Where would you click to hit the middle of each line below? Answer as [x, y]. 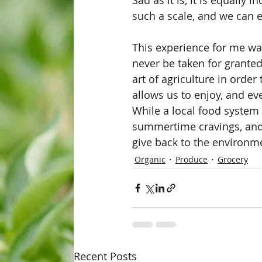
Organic [150, 159]
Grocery [233, 159]
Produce [192, 159]
